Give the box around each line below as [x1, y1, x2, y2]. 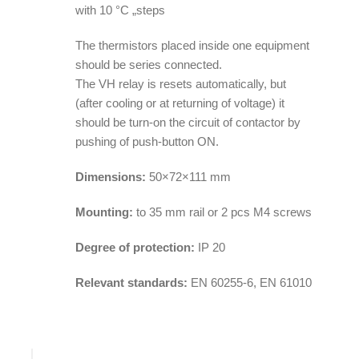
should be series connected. [75, 57, 223, 71]
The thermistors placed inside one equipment [75, 38, 310, 52]
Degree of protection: [75, 240, 196, 254]
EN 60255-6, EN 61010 [191, 275, 313, 289]
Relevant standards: [75, 275, 192, 289]
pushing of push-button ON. [75, 134, 220, 148]
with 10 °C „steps [75, 2, 166, 17]
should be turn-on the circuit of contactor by [75, 115, 301, 129]
